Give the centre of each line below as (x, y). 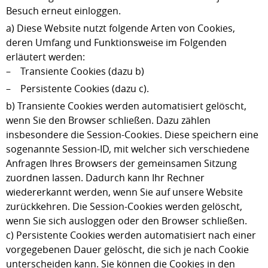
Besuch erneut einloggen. (63, 11)
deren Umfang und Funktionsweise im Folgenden (116, 42)
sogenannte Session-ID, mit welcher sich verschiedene (128, 149)
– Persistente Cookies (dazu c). (77, 89)
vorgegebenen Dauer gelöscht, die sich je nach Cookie (127, 249)
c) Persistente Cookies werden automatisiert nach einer (131, 235)
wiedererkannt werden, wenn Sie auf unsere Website (124, 192)
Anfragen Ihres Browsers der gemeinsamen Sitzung (121, 163)
